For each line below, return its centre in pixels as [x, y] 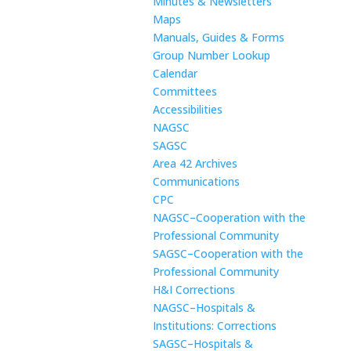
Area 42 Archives [195, 163]
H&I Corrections [194, 289]
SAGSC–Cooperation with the [228, 253]
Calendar [175, 73]
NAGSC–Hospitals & [204, 308]
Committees [185, 91]
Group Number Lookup [211, 55]
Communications [196, 181]
